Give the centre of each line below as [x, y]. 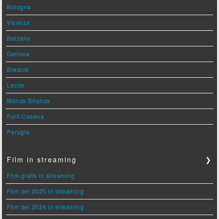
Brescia [18, 69]
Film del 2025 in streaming [45, 191]
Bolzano [19, 38]
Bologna [19, 7]
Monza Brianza [29, 101]
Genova [18, 54]
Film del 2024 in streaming [45, 207]
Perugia [18, 132]
